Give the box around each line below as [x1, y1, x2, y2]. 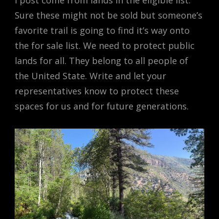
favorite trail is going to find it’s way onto [15, 24, 190, 36]
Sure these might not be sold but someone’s [15, 9, 202, 21]
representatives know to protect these [15, 85, 179, 97]
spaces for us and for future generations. [15, 100, 189, 112]
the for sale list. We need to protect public [15, 40, 195, 51]
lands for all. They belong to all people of [15, 55, 188, 66]
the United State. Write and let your [15, 70, 166, 82]
